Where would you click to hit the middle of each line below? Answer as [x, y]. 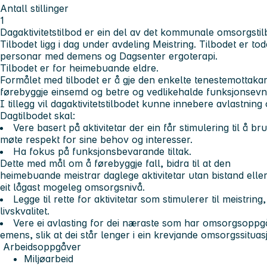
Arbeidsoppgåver [42, 246]
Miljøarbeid [49, 258]
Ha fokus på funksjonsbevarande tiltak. [102, 151]
